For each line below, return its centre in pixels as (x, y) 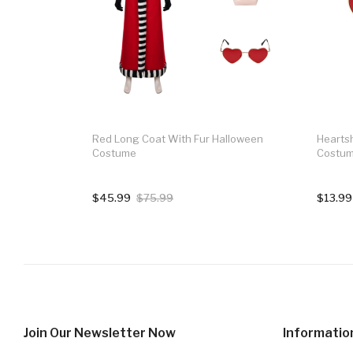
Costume (114, 152)
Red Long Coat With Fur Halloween (178, 138)
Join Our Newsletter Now (100, 333)
